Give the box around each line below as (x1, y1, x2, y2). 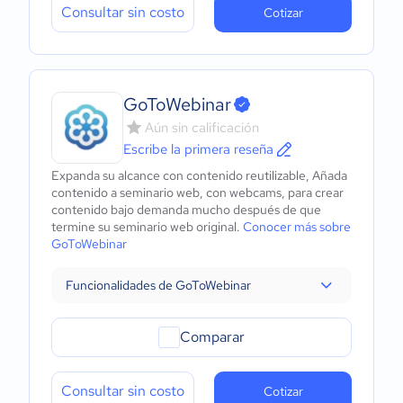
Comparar (180, 327, 245, 346)
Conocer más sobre (243, 219, 351, 235)
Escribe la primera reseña (123, 140, 273, 158)
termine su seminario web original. (51, 219, 243, 235)
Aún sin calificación (145, 119, 259, 137)
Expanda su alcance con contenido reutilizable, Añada (51, 167, 347, 184)
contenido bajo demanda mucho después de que (51, 201, 321, 218)
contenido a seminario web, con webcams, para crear (51, 184, 344, 201)
